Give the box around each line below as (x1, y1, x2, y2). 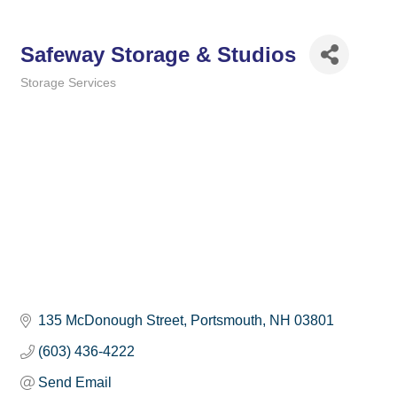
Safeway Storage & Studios (20, 42, 296, 66)
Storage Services (20, 76, 116, 90)
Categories (19, 89, 78, 102)
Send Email (38, 375, 112, 391)
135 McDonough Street (38, 313, 183, 329)
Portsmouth (191, 313, 262, 329)
